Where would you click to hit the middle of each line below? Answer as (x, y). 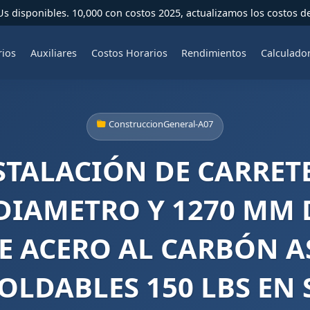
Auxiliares (53, 53)
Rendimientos (214, 53)
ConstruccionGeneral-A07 (161, 124)
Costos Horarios (129, 53)
